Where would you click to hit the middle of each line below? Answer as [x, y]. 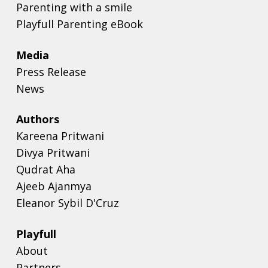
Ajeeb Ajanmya [54, 186]
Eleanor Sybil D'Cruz [68, 203]
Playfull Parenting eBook [80, 24]
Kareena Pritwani [60, 136]
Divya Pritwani [53, 153]
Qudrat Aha [46, 170]
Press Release [51, 71]
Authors [38, 119]
